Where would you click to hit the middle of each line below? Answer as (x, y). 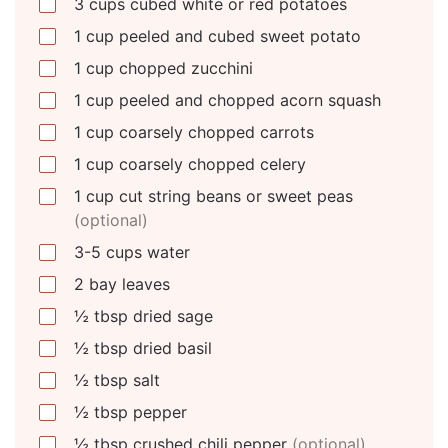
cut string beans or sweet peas (233, 195)
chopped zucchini (183, 67)
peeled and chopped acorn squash (247, 99)
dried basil (170, 347)
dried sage (170, 315)
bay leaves (129, 283)
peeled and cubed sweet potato (237, 35)
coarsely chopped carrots (214, 131)
